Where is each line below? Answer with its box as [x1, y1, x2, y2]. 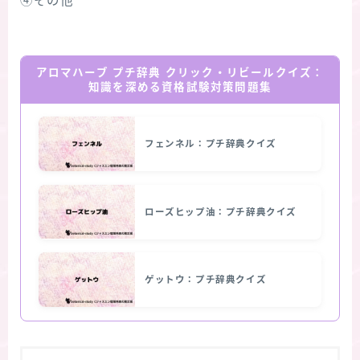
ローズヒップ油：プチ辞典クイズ [145, 207, 297, 217]
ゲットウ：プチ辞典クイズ [145, 275, 267, 285]
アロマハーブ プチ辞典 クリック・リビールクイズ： [35, 66, 325, 79]
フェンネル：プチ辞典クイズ [145, 139, 276, 149]
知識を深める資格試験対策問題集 [88, 80, 272, 93]
